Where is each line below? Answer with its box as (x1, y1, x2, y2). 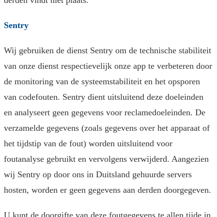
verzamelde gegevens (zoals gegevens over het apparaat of (4, 123, 210, 133)
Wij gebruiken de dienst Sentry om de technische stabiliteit (4, 46, 211, 56)
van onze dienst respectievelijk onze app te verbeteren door (4, 61, 212, 71)
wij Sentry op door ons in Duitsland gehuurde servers (4, 170, 192, 180)
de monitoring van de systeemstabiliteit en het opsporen (4, 77, 200, 87)
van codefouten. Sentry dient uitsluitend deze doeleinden (4, 92, 203, 102)
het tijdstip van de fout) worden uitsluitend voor (4, 139, 172, 149)
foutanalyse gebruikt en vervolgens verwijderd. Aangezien (4, 154, 209, 164)
